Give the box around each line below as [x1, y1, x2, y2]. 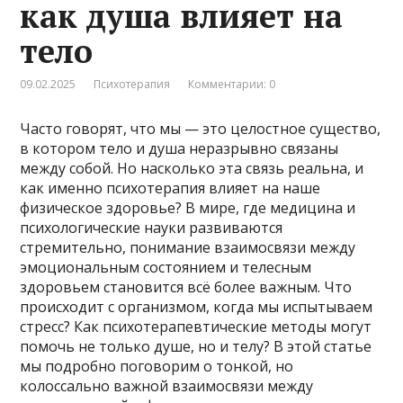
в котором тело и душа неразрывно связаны [20, 138, 339, 158]
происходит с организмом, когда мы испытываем [20, 296, 373, 317]
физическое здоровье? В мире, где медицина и [20, 197, 356, 218]
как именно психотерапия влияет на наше [20, 177, 321, 198]
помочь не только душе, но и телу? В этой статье [20, 336, 372, 356]
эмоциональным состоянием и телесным [20, 256, 312, 277]
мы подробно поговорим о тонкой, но [20, 355, 294, 376]
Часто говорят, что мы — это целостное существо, [20, 118, 381, 139]
